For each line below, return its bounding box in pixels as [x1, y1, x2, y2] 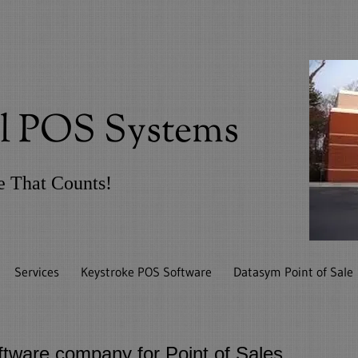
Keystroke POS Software [81, 264, 213, 280]
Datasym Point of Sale [233, 264, 354, 280]
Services [14, 264, 60, 280]
